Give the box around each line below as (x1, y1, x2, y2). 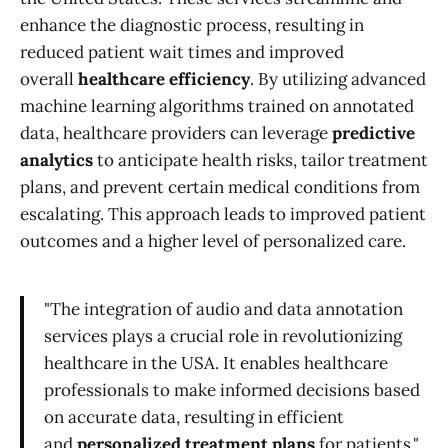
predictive (332, 122, 415, 145)
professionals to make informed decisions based (44, 379, 420, 402)
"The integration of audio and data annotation (44, 298, 403, 321)
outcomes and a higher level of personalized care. (20, 230, 406, 253)
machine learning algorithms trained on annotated (20, 95, 414, 118)
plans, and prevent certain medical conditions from (20, 176, 420, 199)
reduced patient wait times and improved (20, 41, 344, 64)
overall (20, 68, 78, 91)
